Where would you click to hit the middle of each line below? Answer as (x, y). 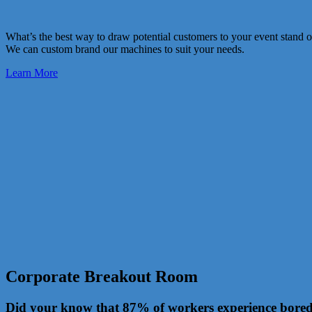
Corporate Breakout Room (102, 277)
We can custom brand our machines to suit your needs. (125, 49)
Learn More (32, 73)
